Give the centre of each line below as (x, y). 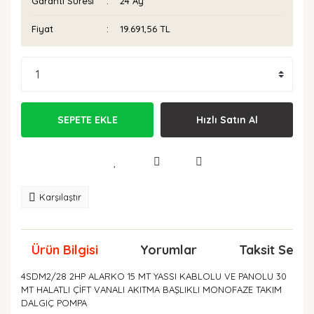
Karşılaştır (60, 197)
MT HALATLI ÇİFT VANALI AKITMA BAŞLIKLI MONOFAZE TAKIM (151, 289)
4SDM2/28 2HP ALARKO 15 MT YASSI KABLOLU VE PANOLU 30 (154, 276)
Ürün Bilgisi (65, 250)
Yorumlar (169, 250)
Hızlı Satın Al (227, 120)
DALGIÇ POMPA (54, 303)
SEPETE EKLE (87, 120)
